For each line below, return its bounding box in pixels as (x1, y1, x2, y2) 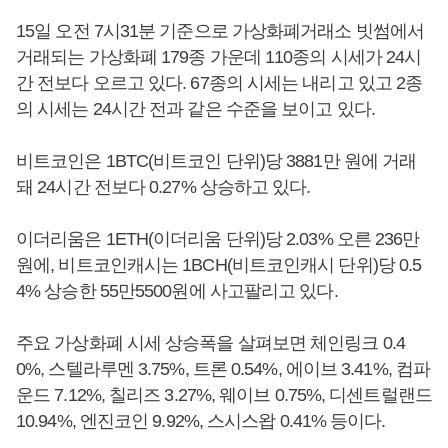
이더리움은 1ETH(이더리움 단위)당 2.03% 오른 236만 (16, 229, 420, 250)
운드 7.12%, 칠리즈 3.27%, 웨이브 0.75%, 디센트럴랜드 (16, 385, 432, 406)
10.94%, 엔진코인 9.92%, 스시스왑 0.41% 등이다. (16, 411, 386, 432)
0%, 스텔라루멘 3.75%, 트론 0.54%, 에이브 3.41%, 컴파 (16, 359, 430, 380)
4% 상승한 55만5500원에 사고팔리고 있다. (16, 281, 338, 302)
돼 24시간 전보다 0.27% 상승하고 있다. (16, 177, 311, 198)
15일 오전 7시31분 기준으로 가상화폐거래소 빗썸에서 (16, 21, 424, 42)
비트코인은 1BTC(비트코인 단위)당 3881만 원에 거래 (16, 151, 417, 172)
